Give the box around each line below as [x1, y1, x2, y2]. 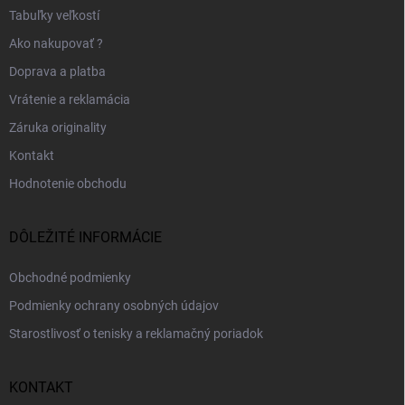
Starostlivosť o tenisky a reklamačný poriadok [9, 326, 263, 342]
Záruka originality [9, 120, 107, 136]
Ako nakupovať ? [9, 36, 103, 52]
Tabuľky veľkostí [9, 8, 99, 24]
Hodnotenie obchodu [9, 176, 127, 192]
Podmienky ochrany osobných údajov [9, 298, 219, 314]
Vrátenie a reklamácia [9, 92, 130, 108]
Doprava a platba [9, 64, 106, 80]
